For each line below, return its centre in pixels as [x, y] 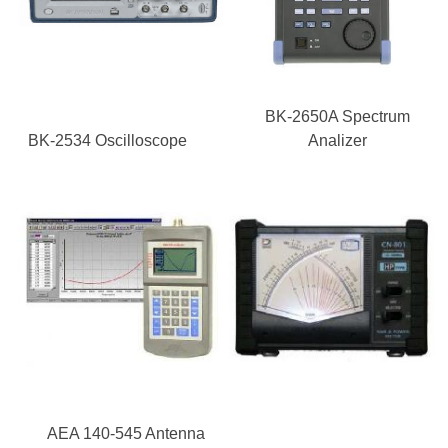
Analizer [337, 140]
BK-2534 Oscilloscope [108, 140]
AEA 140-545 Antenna [125, 433]
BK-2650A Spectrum [337, 116]
